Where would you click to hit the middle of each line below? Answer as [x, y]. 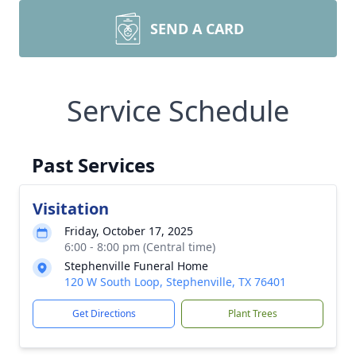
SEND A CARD [197, 29]
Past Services [93, 165]
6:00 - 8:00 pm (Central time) [140, 247]
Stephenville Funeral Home [136, 266]
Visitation [71, 209]
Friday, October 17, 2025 [129, 231]
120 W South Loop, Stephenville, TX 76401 [175, 282]
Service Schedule [178, 111]
